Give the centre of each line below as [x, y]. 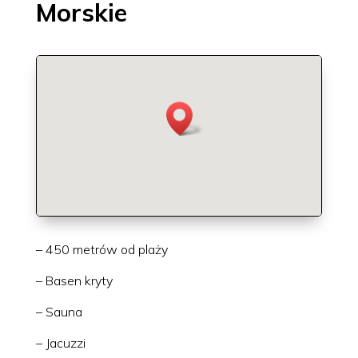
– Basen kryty [74, 280]
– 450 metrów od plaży [101, 249]
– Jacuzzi [60, 342]
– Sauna [59, 311]
